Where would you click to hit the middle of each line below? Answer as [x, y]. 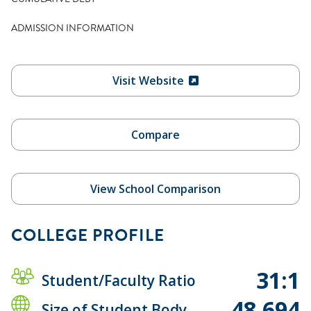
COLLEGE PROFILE [88, 235]
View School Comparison [155, 188]
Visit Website [148, 80]
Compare [155, 134]
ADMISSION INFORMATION [73, 27]
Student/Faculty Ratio [119, 280]
